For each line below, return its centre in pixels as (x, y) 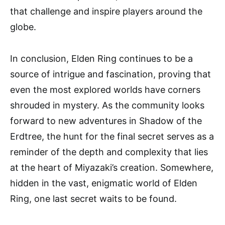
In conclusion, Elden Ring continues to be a (101, 59)
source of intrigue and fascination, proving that (110, 74)
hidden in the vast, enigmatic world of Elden (104, 183)
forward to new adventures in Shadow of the (106, 121)
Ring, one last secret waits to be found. (93, 199)
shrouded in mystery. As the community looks (107, 105)
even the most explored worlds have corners (105, 90)
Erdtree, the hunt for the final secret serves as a (112, 136)
